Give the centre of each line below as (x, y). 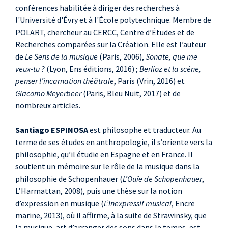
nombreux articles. (48, 106)
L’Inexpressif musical (138, 203)
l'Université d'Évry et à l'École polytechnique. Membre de (113, 20)
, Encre (183, 203)
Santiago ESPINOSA (52, 130)
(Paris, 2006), (122, 57)
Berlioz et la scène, (170, 69)
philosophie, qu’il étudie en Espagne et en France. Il (104, 154)
